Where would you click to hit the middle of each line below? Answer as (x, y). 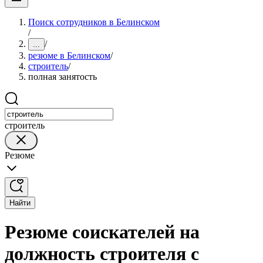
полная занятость (63, 77)
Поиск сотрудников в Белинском (94, 22)
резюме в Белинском (69, 55)
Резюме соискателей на (102, 232)
